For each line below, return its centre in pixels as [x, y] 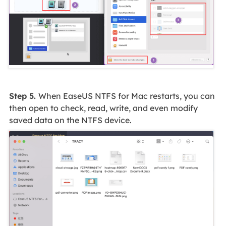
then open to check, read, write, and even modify [103, 108]
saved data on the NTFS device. [70, 120]
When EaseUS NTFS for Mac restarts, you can [126, 96]
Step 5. [23, 96]
